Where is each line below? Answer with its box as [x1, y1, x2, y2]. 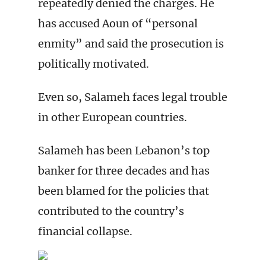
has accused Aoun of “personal [38, 17, 198, 30]
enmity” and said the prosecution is [38, 37, 224, 50]
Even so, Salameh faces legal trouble [38, 90, 227, 104]
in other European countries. [38, 110, 187, 124]
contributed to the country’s [38, 204, 184, 218]
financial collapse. [38, 224, 132, 238]
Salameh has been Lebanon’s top [38, 144, 210, 157]
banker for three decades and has [38, 164, 210, 178]
